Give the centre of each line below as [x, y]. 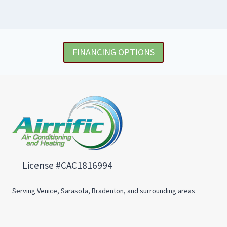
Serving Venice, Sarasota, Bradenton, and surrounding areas [104, 191]
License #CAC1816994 [67, 165]
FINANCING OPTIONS [113, 52]
